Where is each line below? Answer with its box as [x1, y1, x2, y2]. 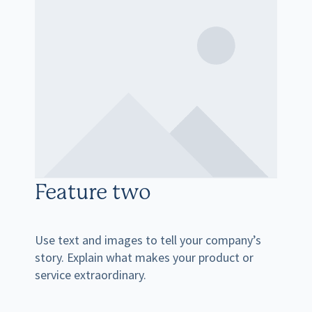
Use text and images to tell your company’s [35, 231, 262, 248]
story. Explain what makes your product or [35, 249, 254, 265]
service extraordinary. [35, 266, 147, 283]
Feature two [35, 182, 152, 204]
